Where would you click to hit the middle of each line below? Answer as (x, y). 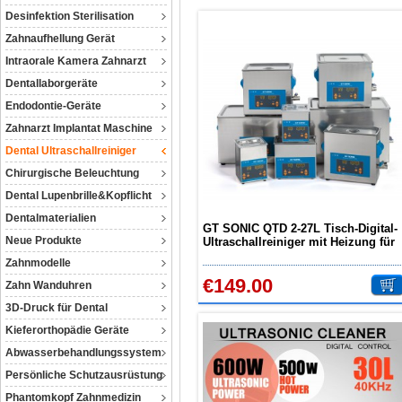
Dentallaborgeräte (52, 83)
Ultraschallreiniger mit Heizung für (299, 242)
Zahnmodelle (38, 263)
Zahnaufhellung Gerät (60, 39)
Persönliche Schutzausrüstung (84, 375)
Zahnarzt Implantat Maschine (79, 128)
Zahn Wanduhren (48, 285)
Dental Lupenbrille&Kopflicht (79, 196)
